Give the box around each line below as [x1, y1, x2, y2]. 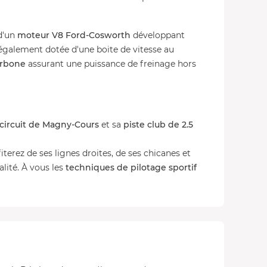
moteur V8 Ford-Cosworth [17, 30, 131, 41]
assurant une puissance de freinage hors [26, 58, 196, 69]
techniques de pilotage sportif [66, 162, 197, 173]
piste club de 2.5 [123, 119, 193, 130]
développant [131, 30, 185, 41]
